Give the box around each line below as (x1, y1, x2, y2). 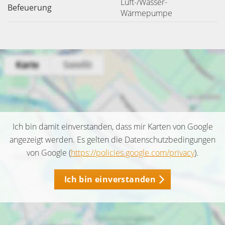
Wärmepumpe (121, 8, 172, 19)
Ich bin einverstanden (64, 174, 156, 185)
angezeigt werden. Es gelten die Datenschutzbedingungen (10, 134, 215, 145)
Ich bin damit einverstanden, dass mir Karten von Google (12, 121, 213, 132)
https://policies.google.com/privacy (71, 147, 194, 158)
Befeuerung (8, 2, 52, 13)
